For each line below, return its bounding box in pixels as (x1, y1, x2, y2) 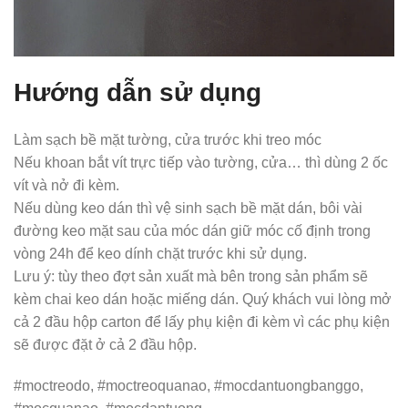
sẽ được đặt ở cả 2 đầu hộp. (14, 337, 197, 353)
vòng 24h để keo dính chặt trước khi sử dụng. (14, 246, 307, 262)
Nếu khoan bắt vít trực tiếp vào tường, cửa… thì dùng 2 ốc (14, 155, 388, 171)
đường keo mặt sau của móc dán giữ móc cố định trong (14, 223, 371, 240)
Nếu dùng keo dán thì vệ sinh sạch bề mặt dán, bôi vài (14, 200, 362, 217)
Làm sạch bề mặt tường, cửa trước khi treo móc (14, 132, 321, 148)
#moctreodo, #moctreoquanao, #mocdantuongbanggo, (14, 378, 363, 394)
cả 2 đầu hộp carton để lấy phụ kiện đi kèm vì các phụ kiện (14, 314, 390, 331)
